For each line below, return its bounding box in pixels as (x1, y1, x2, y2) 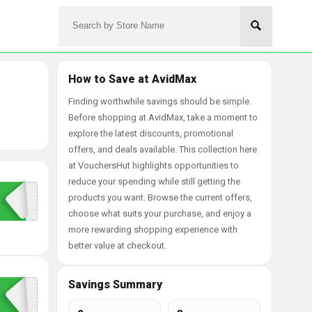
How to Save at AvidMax (68, 72, 196, 86)
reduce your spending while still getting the (68, 176, 240, 187)
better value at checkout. (68, 240, 166, 251)
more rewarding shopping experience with (68, 224, 237, 235)
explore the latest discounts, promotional (68, 128, 233, 139)
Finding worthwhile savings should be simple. (68, 96, 251, 107)
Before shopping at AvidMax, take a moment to (68, 112, 258, 123)
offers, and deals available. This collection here (68, 144, 257, 155)
